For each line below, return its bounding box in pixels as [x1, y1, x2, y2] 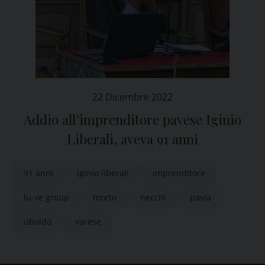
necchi [140, 192, 166, 203]
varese [75, 216, 101, 227]
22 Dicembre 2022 [92, 91, 173, 104]
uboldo [24, 216, 51, 227]
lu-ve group [24, 192, 69, 203]
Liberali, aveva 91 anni [67, 130, 198, 148]
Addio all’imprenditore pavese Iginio [24, 111, 241, 128]
